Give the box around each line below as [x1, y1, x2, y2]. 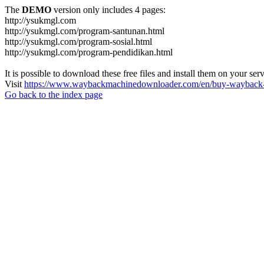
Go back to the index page [5, 90, 103, 100]
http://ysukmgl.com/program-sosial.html [5, 37, 152, 47]
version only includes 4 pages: [51, 5, 166, 15]
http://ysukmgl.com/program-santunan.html [5, 26, 164, 36]
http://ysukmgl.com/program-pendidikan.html [5, 47, 173, 57]
